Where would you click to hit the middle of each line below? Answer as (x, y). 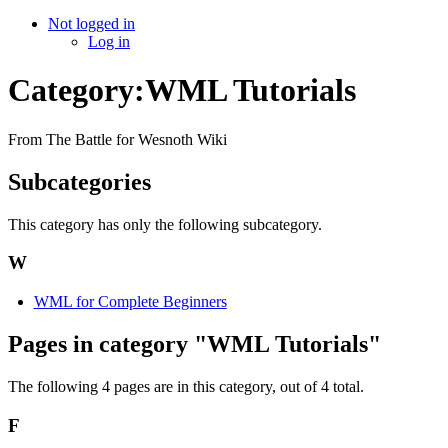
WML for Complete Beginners (130, 302)
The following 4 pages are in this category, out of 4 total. (186, 386)
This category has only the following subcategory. (165, 224)
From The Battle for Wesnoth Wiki (117, 139)
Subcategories (79, 181)
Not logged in (91, 23)
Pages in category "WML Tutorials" (194, 344)
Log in (109, 41)
